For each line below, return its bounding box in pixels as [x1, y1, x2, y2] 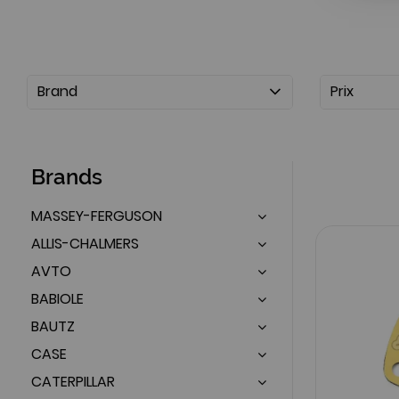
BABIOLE [31, 288, 84, 309]
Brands [31, 163, 102, 190]
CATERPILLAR [31, 370, 115, 392]
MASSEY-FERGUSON [31, 205, 162, 226]
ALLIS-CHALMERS [31, 232, 139, 254]
